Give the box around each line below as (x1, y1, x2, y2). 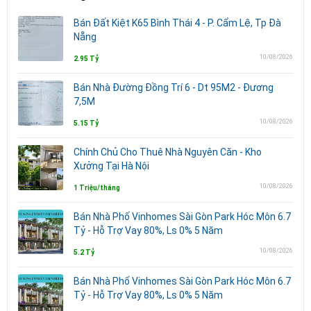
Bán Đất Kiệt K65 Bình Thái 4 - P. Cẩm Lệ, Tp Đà (74, 17, 281, 28)
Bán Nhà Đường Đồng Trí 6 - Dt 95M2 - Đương (74, 81, 274, 93)
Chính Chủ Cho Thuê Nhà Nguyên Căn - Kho (74, 146, 262, 158)
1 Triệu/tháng (74, 183, 120, 192)
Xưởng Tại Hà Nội (74, 160, 149, 171)
